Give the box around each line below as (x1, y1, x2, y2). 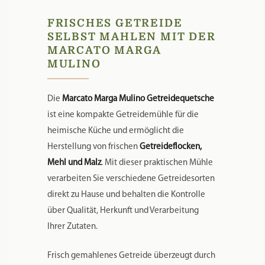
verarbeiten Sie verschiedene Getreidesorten (47, 174, 215, 183)
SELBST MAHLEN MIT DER (47, 30, 216, 43)
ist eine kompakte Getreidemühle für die (47, 110, 199, 119)
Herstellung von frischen (47, 142, 140, 151)
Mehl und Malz (47, 158, 101, 167)
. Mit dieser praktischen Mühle (101, 158, 213, 167)
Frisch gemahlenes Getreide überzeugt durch (47, 251, 215, 260)
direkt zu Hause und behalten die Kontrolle (47, 190, 205, 199)
